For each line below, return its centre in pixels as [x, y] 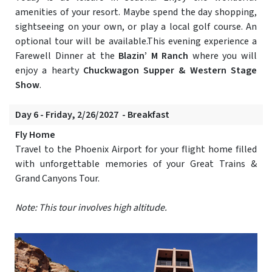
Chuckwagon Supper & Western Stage [170, 71]
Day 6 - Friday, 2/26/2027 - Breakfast [92, 115]
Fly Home [35, 135]
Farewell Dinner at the [67, 56]
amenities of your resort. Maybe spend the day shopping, [136, 12]
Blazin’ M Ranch [154, 56]
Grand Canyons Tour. [57, 179]
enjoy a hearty [49, 71]
